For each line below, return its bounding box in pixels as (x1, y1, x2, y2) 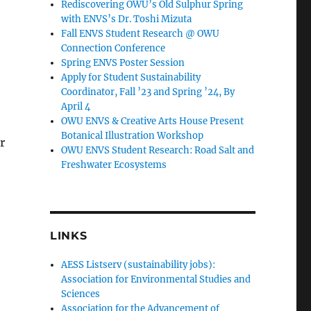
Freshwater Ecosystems (61, 158, 167, 171)
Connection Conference (61, 42, 166, 54)
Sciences (61, 287, 101, 300)
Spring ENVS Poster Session (61, 56, 185, 69)
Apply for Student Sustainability (61, 71, 201, 83)
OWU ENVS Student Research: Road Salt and (61, 144, 255, 156)
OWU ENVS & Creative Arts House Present (61, 115, 244, 127)
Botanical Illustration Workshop (61, 129, 204, 142)
